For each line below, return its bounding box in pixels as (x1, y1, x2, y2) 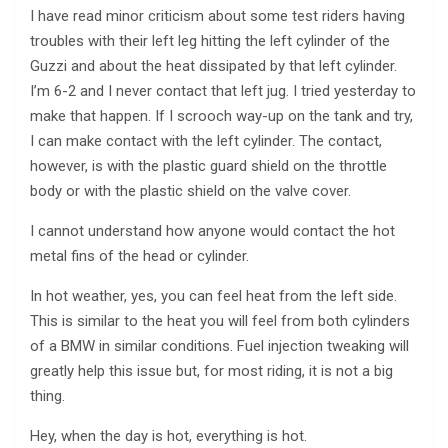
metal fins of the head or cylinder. (30, 246, 249, 265)
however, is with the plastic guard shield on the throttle (30, 156, 387, 175)
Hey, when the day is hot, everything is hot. (30, 426, 307, 445)
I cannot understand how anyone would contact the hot (30, 221, 395, 240)
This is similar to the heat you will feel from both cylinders (30, 311, 410, 330)
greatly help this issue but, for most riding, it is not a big (30, 361, 393, 380)
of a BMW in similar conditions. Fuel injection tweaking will (30, 336, 409, 355)
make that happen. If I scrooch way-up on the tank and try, (30, 106, 413, 125)
